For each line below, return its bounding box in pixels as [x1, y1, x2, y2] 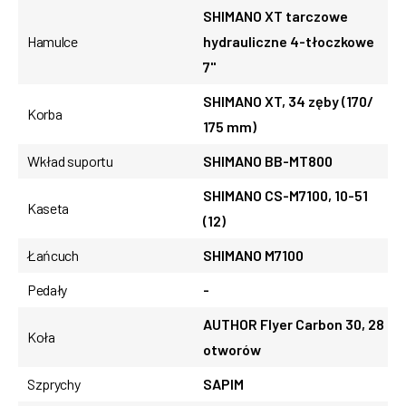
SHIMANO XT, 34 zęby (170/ [203, 92, 373, 110]
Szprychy [27, 374, 81, 392]
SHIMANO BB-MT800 [203, 151, 333, 169]
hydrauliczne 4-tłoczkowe [203, 32, 374, 50]
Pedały [27, 280, 68, 298]
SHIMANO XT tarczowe [203, 6, 348, 24]
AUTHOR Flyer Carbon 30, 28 [203, 314, 384, 333]
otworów [203, 340, 261, 358]
